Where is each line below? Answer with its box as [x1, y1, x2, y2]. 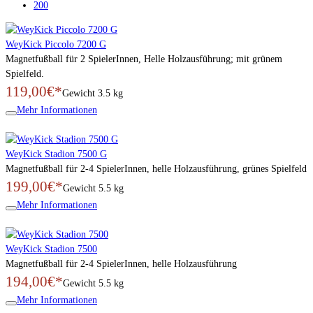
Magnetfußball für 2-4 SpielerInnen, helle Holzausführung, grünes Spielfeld [6, 163, 307, 174]
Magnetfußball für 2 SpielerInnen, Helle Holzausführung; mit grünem [6, 53, 282, 64]
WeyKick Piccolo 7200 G [6, 38, 106, 50]
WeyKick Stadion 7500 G [6, 148, 107, 159]
